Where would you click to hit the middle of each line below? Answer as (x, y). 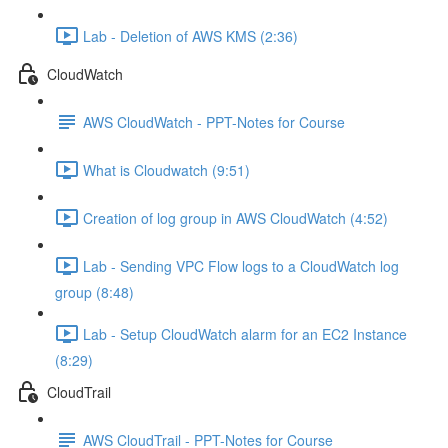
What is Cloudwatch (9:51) (166, 169)
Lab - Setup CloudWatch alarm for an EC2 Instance (245, 333)
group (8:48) (94, 292)
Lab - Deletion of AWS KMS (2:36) (190, 35)
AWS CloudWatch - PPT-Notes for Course (214, 121)
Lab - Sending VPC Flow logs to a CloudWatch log (241, 265)
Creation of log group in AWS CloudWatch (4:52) (235, 217)
